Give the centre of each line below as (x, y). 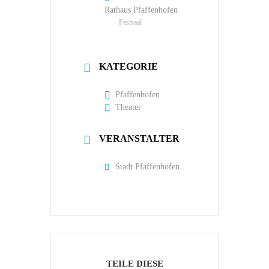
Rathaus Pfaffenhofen (141, 10)
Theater (128, 107)
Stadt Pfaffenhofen (147, 166)
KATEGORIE (128, 66)
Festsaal (130, 22)
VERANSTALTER (139, 138)
